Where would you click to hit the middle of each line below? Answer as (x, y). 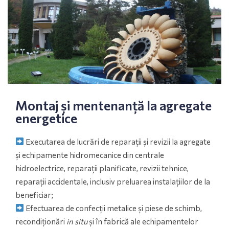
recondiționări (41, 221)
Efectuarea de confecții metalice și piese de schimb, (113, 208)
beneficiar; (34, 194)
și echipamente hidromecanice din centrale (90, 155)
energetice (46, 118)
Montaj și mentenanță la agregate (113, 105)
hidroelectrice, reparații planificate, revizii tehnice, (102, 168)
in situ (77, 221)
